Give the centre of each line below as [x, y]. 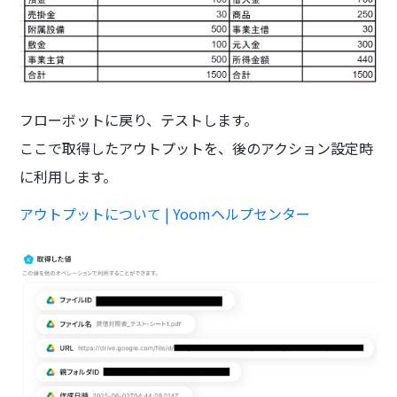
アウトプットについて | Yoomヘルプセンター [165, 213]
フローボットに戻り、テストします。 [139, 119]
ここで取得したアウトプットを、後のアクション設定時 [197, 148]
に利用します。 [69, 176]
